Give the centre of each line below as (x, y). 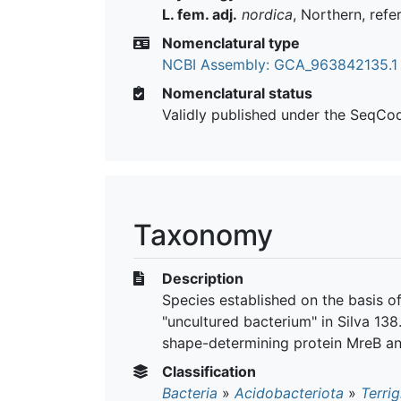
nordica (267, 14)
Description (201, 278)
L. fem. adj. (200, 14)
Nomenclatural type (229, 43)
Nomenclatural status (235, 93)
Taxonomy (203, 235)
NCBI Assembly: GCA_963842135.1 (280, 64)
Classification (207, 371)
